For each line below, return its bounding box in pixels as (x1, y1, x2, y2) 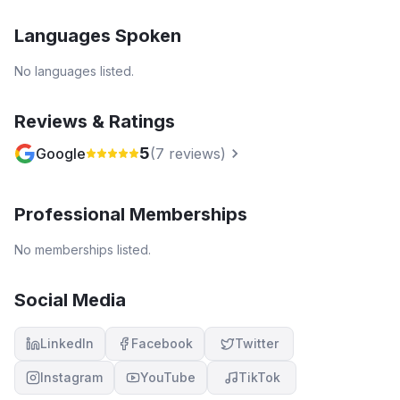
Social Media (14, 289, 126, 311)
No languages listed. (14, 63, 134, 79)
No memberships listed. (14, 242, 151, 257)
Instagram (40, 370, 103, 385)
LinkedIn (40, 336, 94, 351)
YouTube (140, 370, 196, 385)
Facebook (131, 336, 193, 351)
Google (36, 145, 86, 162)
